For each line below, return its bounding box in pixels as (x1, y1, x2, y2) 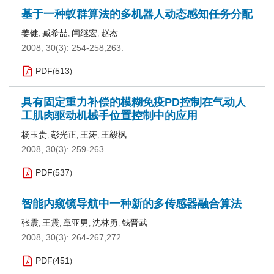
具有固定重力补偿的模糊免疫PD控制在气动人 (21, 96, 246, 108)
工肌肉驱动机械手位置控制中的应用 (21, 109, 198, 122)
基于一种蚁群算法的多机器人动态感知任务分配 (21, 8, 253, 20)
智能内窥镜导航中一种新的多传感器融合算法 (21, 198, 242, 210)
